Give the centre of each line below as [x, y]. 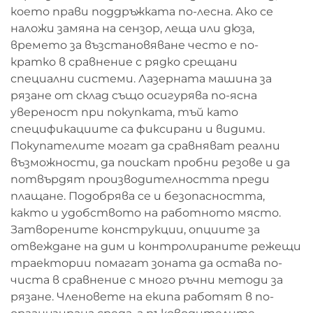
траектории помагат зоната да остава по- [146, 263]
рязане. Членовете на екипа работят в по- [142, 297]
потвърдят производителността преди [140, 179]
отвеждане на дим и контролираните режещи [156, 246]
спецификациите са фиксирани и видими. [138, 129]
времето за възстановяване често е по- [134, 45]
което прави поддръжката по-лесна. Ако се [142, 12]
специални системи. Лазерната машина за [141, 79]
